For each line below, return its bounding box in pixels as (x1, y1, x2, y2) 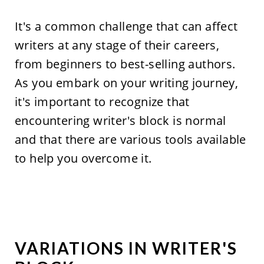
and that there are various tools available (14, 131, 246, 148)
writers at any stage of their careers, (14, 37, 220, 54)
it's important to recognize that (14, 94, 190, 110)
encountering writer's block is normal (14, 113, 226, 129)
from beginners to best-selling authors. (14, 56, 236, 72)
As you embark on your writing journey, (14, 75, 239, 91)
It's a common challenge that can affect (14, 18, 238, 35)
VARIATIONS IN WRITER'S (14, 238, 237, 259)
